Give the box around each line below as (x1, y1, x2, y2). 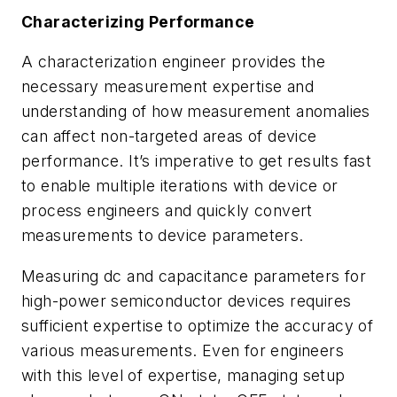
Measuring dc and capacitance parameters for (21, 266, 367, 285)
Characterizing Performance (21, 12, 255, 31)
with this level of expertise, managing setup (21, 365, 346, 385)
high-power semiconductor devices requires (21, 291, 352, 310)
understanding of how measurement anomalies (21, 102, 370, 121)
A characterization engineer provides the (21, 52, 325, 72)
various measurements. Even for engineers (21, 340, 344, 360)
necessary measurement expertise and (21, 77, 314, 97)
